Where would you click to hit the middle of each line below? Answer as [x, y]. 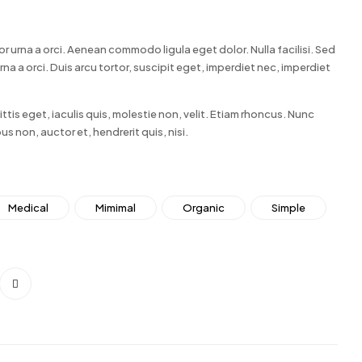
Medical [28, 208]
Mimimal [115, 208]
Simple [288, 208]
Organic [203, 208]
